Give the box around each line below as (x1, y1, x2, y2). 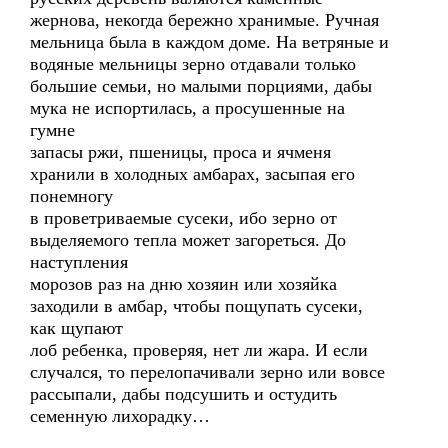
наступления (30, 252, 128, 272)
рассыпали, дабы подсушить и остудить (30, 384, 337, 404)
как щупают (30, 318, 123, 338)
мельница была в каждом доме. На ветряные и (30, 32, 389, 52)
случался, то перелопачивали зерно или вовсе (30, 362, 385, 382)
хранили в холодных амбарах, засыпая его (30, 164, 355, 184)
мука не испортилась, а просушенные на (30, 98, 345, 118)
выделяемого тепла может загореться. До (30, 230, 346, 250)
